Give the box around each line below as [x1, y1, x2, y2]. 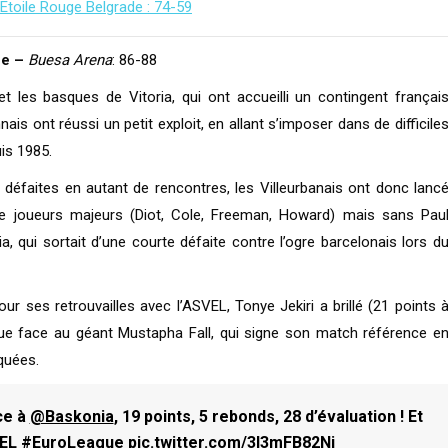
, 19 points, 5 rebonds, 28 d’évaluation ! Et [113, 407, 423, 426]
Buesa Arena [28, 51, 112, 69]
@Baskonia [29, 407, 114, 426]
